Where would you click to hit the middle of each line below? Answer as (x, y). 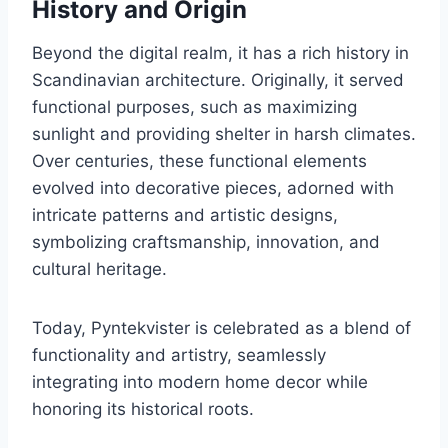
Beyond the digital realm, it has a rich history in (220, 53)
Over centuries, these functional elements (199, 161)
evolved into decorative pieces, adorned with (213, 188)
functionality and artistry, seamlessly (179, 355)
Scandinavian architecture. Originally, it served (218, 80)
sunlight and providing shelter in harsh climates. (224, 134)
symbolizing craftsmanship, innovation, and (206, 242)
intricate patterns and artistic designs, (185, 215)
